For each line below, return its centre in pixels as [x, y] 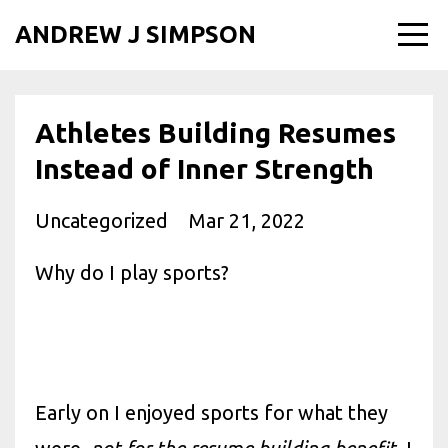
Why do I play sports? [132, 272]
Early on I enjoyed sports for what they [211, 412]
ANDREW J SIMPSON [135, 34]
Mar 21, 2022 [247, 220]
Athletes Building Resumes [215, 132]
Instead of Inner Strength [204, 168]
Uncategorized [104, 220]
